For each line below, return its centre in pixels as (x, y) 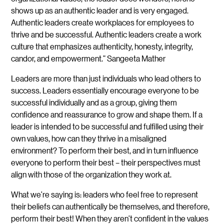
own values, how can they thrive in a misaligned (89, 138)
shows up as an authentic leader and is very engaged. (100, 10)
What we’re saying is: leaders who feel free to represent (105, 194)
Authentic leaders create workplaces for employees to (103, 22)
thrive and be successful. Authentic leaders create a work (106, 34)
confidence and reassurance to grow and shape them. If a (107, 114)
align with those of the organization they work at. (91, 174)
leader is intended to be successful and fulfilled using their (107, 126)
